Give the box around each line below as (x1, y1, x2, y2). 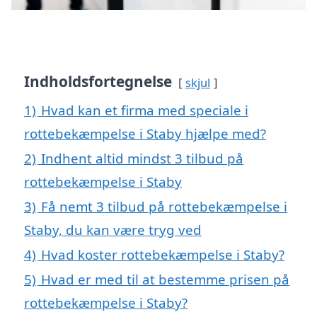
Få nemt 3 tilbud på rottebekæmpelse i (41, 197, 287, 215)
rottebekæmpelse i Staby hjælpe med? (24, 124, 266, 142)
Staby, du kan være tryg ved (24, 220, 202, 238)
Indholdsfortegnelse (24, 71, 172, 91)
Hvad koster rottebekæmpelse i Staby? (41, 245, 284, 263)
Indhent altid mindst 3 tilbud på (41, 149, 243, 167)
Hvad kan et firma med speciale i (41, 100, 248, 119)
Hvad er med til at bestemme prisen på (41, 270, 289, 288)
